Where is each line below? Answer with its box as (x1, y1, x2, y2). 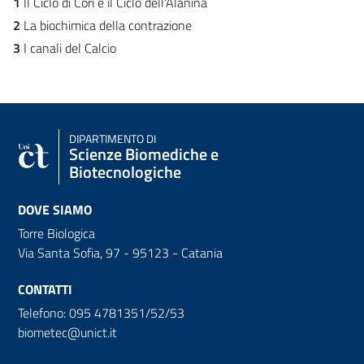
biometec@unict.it (18, 322, 117, 342)
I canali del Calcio (20, 37, 116, 58)
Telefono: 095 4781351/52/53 (18, 302, 184, 323)
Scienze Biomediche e (69, 141, 219, 167)
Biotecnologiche (69, 158, 181, 184)
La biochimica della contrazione (24, 15, 192, 35)
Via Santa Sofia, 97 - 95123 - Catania (18, 242, 223, 262)
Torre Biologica (18, 223, 95, 243)
